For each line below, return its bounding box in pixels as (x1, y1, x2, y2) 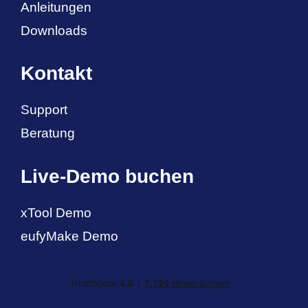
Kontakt (21, 63, 92, 85)
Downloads (21, 23, 87, 38)
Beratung (21, 126, 75, 141)
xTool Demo (21, 205, 91, 220)
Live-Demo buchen (21, 165, 194, 187)
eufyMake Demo (21, 228, 118, 243)
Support (21, 102, 67, 118)
